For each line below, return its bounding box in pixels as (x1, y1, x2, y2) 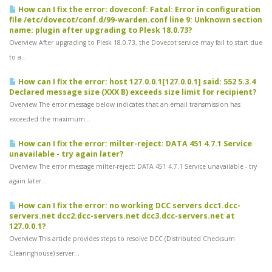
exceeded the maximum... (9, 115, 90, 123)
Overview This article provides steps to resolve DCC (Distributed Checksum (9, 234, 235, 243)
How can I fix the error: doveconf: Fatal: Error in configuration (16, 4, 260, 15)
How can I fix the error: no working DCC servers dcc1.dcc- (16, 200, 240, 211)
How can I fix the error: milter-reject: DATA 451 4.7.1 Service (16, 138, 252, 149)
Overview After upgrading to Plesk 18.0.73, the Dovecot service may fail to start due (9, 38, 262, 47)
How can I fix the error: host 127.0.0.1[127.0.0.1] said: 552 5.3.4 (16, 76, 256, 87)
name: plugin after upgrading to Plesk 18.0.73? (9, 25, 192, 35)
